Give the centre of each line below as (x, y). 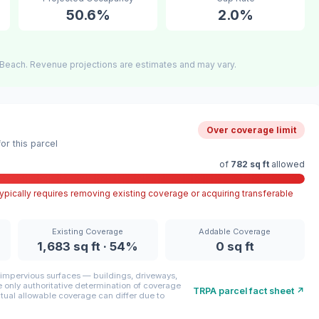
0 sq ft (235, 247)
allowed (287, 164)
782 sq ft (250, 164)
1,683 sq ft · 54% (88, 247)
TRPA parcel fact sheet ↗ (249, 291)
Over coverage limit (251, 130)
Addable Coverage (235, 232)
